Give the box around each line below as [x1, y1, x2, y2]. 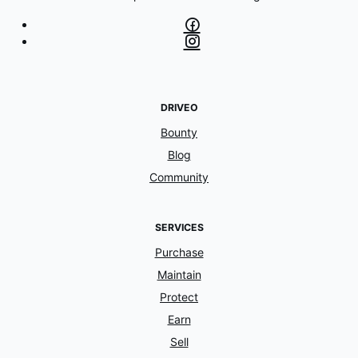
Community [149, 170, 209, 185]
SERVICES [154, 221, 204, 234]
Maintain [157, 268, 201, 282]
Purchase [154, 245, 204, 260]
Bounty [161, 125, 197, 140]
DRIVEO [160, 101, 198, 114]
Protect [160, 290, 198, 304]
